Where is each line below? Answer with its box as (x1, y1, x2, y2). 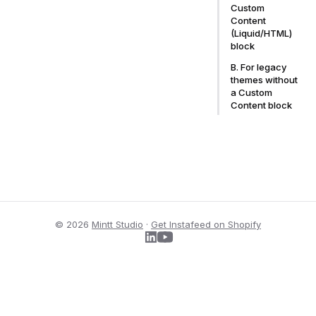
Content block (231, 99, 292, 111)
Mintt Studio (92, 219, 143, 231)
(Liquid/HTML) (231, 28, 292, 39)
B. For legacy (231, 61, 286, 73)
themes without (231, 74, 298, 86)
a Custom (231, 87, 272, 99)
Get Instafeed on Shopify (151, 219, 261, 231)
